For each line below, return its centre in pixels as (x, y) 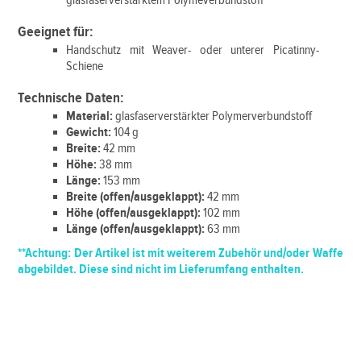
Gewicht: (90, 133)
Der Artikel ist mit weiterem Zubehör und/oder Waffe (207, 253)
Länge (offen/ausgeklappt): (137, 229)
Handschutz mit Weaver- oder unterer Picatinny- (193, 50)
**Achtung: (45, 253)
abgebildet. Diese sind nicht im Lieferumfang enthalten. (161, 270)
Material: (90, 116)
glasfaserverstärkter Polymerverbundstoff (213, 116)
